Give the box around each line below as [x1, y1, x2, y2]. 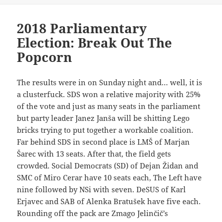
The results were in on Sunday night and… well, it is [17, 77, 203, 88]
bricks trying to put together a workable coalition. [17, 125, 194, 135]
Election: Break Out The [17, 34, 172, 52]
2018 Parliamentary [17, 19, 147, 38]
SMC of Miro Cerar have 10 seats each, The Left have [17, 172, 202, 183]
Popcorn [17, 48, 72, 66]
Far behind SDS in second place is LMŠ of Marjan [17, 137, 190, 147]
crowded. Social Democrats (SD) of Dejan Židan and [17, 161, 199, 171]
